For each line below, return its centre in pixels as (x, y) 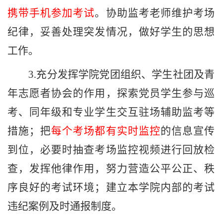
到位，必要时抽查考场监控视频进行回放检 (111, 150)
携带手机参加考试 (51, 13)
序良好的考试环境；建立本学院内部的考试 (111, 188)
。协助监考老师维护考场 (155, 13)
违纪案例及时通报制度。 (65, 206)
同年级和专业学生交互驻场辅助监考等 (122, 112)
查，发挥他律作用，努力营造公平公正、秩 (111, 169)
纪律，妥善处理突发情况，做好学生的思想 (111, 32)
